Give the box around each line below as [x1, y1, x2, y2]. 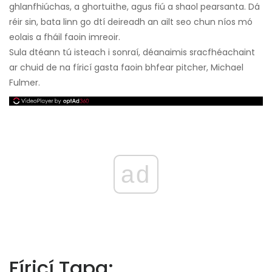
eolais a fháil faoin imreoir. [9, 31, 120, 44]
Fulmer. [9, 76, 40, 89]
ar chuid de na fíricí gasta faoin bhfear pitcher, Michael [9, 61, 243, 74]
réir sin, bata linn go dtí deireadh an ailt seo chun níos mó [9, 16, 253, 29]
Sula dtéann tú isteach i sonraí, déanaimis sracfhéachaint [9, 46, 255, 59]
